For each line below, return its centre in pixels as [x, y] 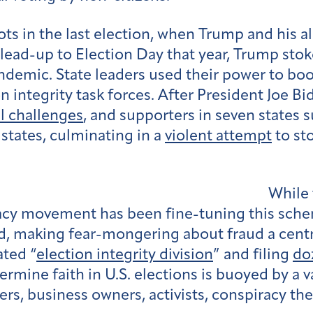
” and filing [253, 256]
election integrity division [125, 256]
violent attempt [218, 136]
